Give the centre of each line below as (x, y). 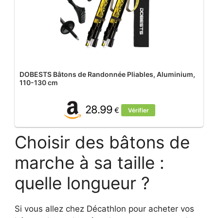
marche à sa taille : (90, 162)
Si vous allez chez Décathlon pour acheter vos (104, 209)
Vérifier (138, 110)
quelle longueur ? (82, 183)
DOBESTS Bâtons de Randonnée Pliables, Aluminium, (107, 74)
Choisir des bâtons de (102, 142)
